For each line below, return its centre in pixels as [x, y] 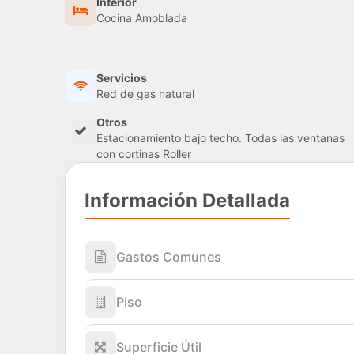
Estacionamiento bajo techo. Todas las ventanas [220, 138]
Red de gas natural [145, 94]
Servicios [122, 78]
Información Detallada [187, 200]
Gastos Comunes [169, 256]
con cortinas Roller [144, 154]
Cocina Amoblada [142, 18]
